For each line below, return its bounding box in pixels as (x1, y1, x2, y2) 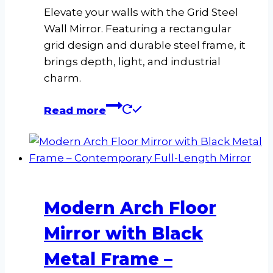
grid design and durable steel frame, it (44, 38, 246, 51)
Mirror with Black (44, 223, 203, 244)
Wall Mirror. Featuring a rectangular (44, 22, 232, 35)
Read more (44, 104, 106, 116)
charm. (44, 71, 81, 84)
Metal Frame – (44, 249, 172, 270)
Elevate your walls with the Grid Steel (44, 5, 238, 18)
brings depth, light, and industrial (44, 55, 221, 68)
